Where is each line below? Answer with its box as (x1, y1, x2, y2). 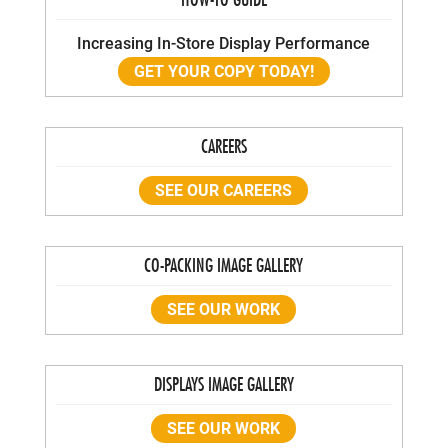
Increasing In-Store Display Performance (77, 33, 371, 53)
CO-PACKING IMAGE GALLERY (144, 254, 304, 276)
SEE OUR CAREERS (155, 180, 293, 200)
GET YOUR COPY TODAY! (133, 61, 314, 81)
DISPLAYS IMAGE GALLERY (153, 373, 294, 395)
